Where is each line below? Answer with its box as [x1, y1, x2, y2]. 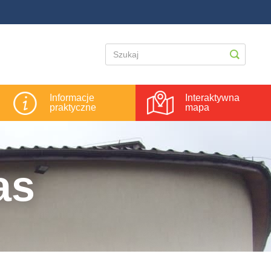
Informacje [49, 93, 94, 103]
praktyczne [49, 102, 96, 113]
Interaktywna [184, 93, 240, 103]
